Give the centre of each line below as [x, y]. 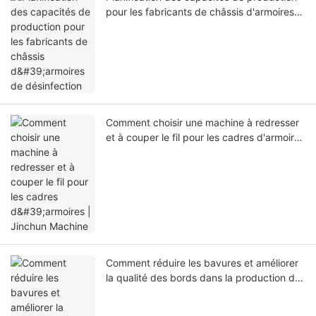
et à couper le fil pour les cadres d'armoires [205, 138]
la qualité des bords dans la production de [203, 278]
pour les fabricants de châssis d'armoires [200, 12]
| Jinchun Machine [148, 152]
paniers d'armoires [148, 293]
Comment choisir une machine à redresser [202, 123]
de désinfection [141, 27]
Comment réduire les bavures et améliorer [202, 263]
